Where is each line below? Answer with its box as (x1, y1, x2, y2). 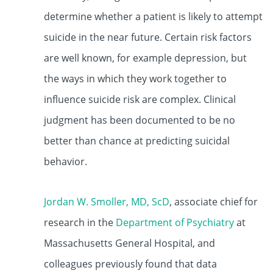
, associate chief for (169, 195, 258, 208)
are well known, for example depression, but (44, 51, 247, 65)
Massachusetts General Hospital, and (44, 236, 215, 250)
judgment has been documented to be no (44, 113, 235, 127)
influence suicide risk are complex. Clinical (44, 93, 236, 106)
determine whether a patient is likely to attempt (44, 10, 263, 23)
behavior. (44, 155, 87, 168)
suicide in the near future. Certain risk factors (44, 30, 252, 44)
